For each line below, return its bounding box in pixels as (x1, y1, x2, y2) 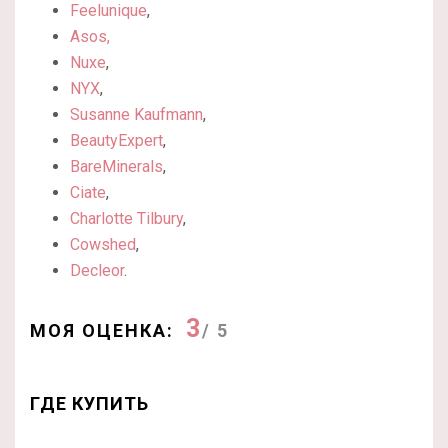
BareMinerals (70, 157, 163, 177)
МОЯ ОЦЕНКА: (30, 320, 174, 342)
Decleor (70, 261, 124, 281)
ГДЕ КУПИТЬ (30, 393, 149, 415)
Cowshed (70, 235, 136, 255)
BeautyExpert (70, 131, 163, 151)
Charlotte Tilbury (70, 209, 183, 229)
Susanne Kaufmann (70, 105, 203, 125)
